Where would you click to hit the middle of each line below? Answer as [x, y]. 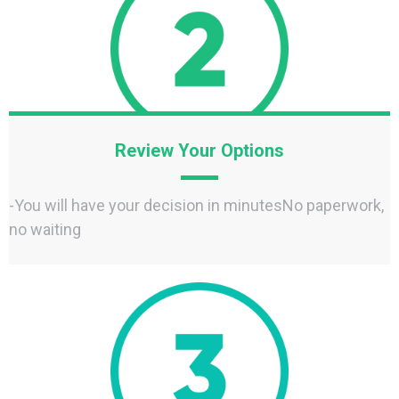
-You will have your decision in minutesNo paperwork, [196, 205]
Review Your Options [199, 150]
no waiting [45, 229]
